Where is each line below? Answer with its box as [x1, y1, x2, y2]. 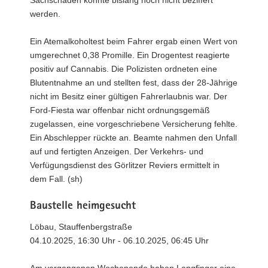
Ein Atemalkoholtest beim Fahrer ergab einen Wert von [30, 36, 237, 46]
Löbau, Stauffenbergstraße [30, 222, 132, 232]
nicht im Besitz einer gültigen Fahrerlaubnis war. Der [30, 91, 227, 101]
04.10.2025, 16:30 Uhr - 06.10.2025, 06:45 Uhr [30, 236, 209, 245]
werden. [30, 8, 60, 19]
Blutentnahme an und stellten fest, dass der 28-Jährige [30, 77, 237, 87]
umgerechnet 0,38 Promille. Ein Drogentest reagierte [30, 50, 230, 60]
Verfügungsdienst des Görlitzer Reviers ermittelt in [30, 160, 220, 170]
